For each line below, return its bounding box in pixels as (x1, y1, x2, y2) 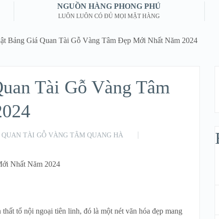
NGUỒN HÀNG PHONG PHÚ (57, 2, 161, 10)
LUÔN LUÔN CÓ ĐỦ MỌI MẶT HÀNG (58, 13, 160, 20)
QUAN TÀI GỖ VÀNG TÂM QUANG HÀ (1, 131, 123, 139)
